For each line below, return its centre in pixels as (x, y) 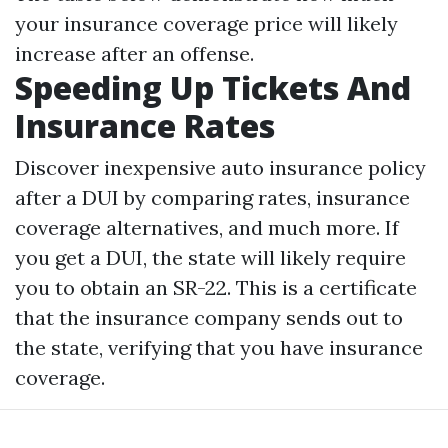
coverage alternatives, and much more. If (207, 228)
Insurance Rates (145, 126)
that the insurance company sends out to (209, 318)
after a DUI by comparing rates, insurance (212, 198)
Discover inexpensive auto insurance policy (220, 168)
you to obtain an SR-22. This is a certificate (216, 288)
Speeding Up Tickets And (213, 88)
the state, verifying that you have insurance (219, 348)
